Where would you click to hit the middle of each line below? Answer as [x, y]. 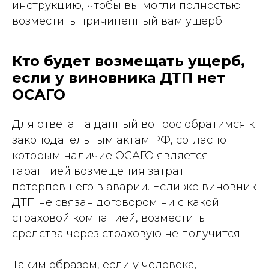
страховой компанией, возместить [108, 218]
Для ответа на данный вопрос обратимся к [133, 124]
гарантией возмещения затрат [98, 171]
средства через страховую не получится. [127, 234]
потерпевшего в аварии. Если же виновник [134, 187]
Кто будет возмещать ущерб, [128, 61]
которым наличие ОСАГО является [110, 156]
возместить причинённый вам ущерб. [118, 21]
